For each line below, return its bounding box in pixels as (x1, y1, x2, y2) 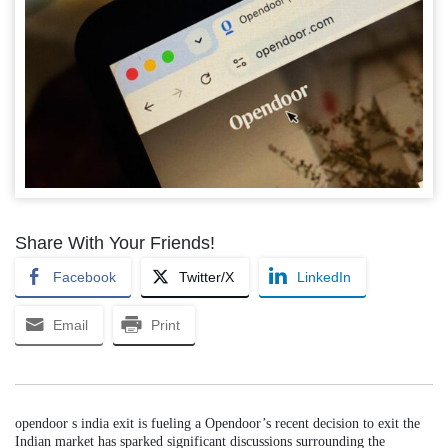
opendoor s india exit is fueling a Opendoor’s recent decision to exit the (15, 415, 420, 431)
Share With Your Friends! (15, 232, 215, 253)
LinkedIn (297, 268, 351, 285)
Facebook (53, 268, 116, 285)
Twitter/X (179, 268, 234, 285)
